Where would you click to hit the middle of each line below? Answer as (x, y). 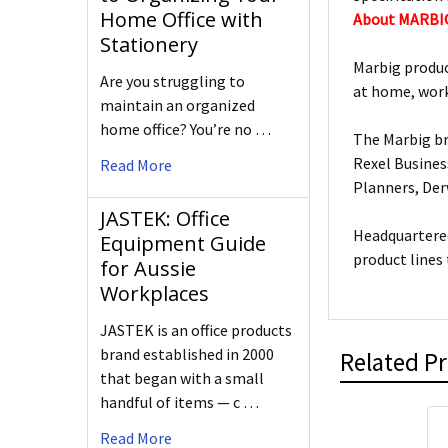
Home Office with (181, 20)
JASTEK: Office (165, 219)
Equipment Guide (183, 244)
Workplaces (154, 294)
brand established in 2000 (187, 354)
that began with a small (182, 378)
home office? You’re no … (185, 129)
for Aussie (148, 269)
